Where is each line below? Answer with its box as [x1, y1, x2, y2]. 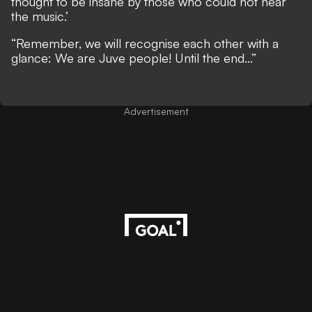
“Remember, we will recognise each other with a [11, 35, 279, 51]
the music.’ [11, 8, 68, 24]
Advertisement [123, 104, 189, 117]
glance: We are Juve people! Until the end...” [11, 49, 256, 65]
